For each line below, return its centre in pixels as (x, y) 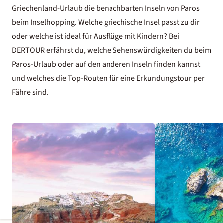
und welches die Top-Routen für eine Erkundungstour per (108, 78)
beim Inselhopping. (45, 22)
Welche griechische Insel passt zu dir (139, 22)
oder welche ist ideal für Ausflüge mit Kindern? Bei (96, 36)
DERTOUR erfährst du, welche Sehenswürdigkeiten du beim (111, 50)
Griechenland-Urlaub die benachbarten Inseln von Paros (106, 8)
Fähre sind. (30, 92)
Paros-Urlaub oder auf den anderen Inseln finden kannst (106, 64)
